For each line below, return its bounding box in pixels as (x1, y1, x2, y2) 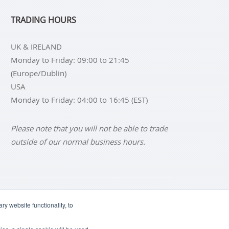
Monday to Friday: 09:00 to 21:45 (11, 54, 129, 65)
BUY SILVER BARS (21, 189, 82, 199)
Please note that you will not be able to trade (11, 123, 168, 133)
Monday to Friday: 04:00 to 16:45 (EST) (11, 94, 148, 105)
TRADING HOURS (11, 14, 76, 26)
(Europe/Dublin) (11, 67, 66, 78)
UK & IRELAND (11, 41, 62, 52)
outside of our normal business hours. (11, 136, 145, 147)
